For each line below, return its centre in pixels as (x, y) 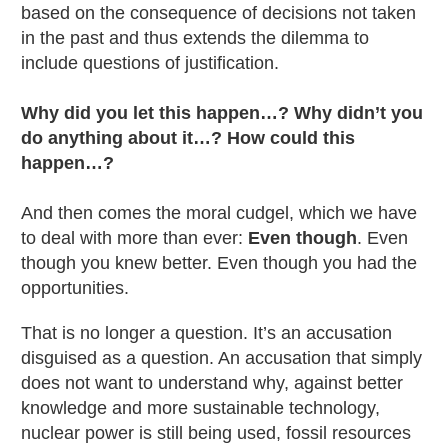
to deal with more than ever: (134, 237)
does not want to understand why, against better (212, 382)
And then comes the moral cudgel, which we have (219, 212)
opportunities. (75, 287)
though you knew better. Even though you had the (219, 262)
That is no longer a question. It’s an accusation (206, 332)
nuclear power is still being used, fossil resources (216, 432)
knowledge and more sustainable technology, (200, 407)
